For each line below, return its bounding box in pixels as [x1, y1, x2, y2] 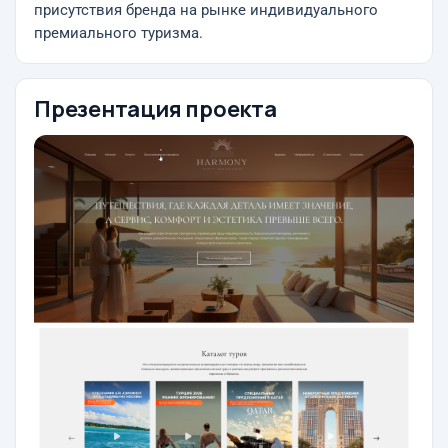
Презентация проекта [34, 94, 277, 124]
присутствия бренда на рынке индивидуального [34, 2, 378, 19]
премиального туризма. [34, 25, 203, 42]
